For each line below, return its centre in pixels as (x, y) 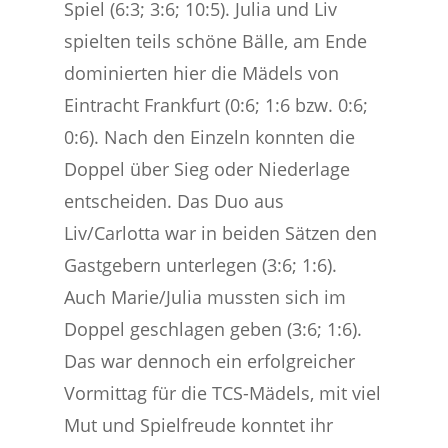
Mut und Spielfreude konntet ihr (199, 425)
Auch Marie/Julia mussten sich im (205, 297)
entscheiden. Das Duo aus (174, 201)
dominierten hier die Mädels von (202, 73)
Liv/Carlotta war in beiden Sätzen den (221, 233)
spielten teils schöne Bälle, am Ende (216, 41)
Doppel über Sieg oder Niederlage (207, 169)
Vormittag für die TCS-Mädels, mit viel (223, 393)
